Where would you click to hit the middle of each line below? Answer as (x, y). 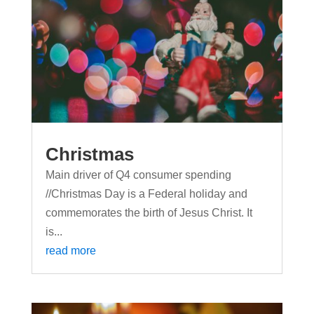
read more (70, 250)
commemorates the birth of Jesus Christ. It (149, 212)
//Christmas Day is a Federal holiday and (146, 193)
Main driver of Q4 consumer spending (138, 175)
